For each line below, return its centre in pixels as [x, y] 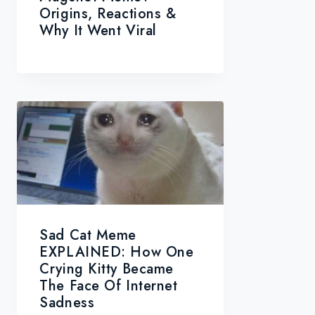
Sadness [67, 303]
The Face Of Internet [109, 286]
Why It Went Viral [98, 31]
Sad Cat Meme [88, 236]
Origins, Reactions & [108, 14]
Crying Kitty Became [107, 269]
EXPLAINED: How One [117, 252]
